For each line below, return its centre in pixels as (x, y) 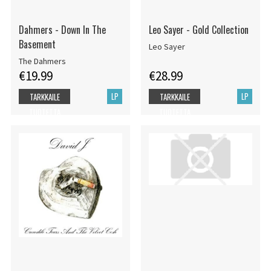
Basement (37, 44)
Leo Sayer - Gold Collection (198, 30)
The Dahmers (42, 61)
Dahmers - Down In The (62, 30)
